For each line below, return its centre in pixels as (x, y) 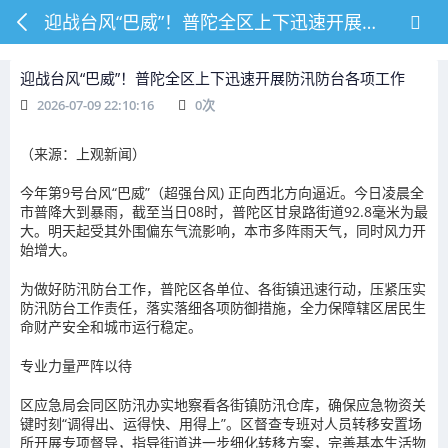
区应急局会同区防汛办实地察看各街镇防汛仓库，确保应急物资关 (223, 404)
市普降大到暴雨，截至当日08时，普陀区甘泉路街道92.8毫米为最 (224, 211)
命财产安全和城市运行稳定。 (111, 326)
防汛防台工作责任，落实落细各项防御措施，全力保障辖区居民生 (223, 307)
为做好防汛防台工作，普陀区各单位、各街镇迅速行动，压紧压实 (223, 288)
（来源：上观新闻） (83, 153)
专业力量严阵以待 (76, 365)
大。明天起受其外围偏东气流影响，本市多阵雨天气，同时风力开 (223, 230)
